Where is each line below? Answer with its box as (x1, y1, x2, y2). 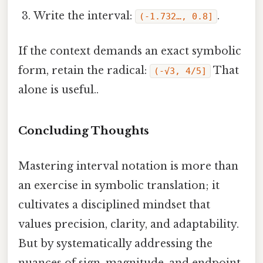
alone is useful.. (18, 83, 99, 96)
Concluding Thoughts (18, 124, 149, 138)
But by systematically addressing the (18, 237, 213, 250)
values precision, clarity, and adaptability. (18, 217, 239, 231)
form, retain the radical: (18, 63, 150, 77)
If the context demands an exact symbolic (18, 44, 241, 58)
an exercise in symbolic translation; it (18, 178, 220, 192)
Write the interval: (33, 9, 136, 23)
